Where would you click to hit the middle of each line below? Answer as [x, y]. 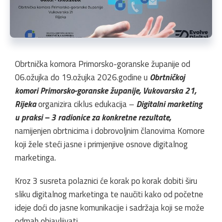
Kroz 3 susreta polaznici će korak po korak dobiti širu [106, 181]
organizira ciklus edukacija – [87, 104]
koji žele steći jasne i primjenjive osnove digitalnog [101, 144]
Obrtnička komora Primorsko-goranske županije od [103, 64]
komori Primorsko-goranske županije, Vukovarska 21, [106, 90]
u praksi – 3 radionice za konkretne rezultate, [93, 117]
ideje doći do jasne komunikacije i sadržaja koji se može [110, 207]
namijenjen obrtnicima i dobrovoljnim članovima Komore [110, 131]
